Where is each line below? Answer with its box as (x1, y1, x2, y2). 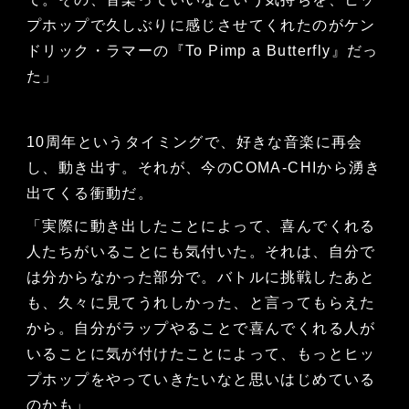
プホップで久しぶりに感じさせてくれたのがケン (26, 17, 376, 34)
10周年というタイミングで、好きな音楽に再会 (26, 134, 363, 151)
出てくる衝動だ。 (26, 185, 154, 202)
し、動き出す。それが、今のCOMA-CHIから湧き (26, 160, 381, 176)
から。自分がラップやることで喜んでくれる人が (26, 320, 376, 337)
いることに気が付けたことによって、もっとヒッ (26, 346, 376, 362)
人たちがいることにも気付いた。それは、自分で (26, 244, 376, 260)
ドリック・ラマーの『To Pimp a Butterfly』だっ (26, 43, 379, 59)
